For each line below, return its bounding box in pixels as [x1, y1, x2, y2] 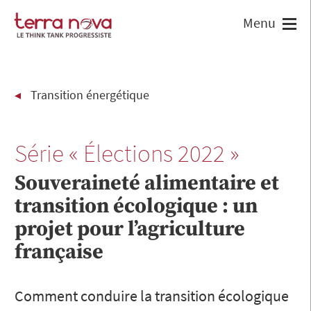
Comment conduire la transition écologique [15, 285, 289, 305]
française [15, 238, 103, 265]
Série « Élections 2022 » [15, 137, 239, 169]
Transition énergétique [30, 86, 149, 103]
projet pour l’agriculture [15, 215, 245, 242]
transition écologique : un [15, 192, 258, 219]
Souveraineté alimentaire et [15, 169, 279, 196]
